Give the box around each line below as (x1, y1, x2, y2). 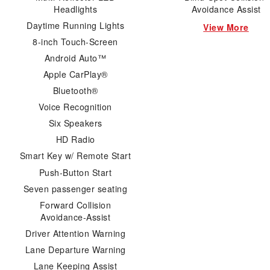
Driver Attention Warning (25, 227, 125, 239)
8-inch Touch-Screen (33, 35, 118, 48)
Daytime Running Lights (27, 19, 124, 31)
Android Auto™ (44, 51, 107, 64)
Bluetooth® (52, 84, 98, 97)
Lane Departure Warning (25, 243, 126, 256)
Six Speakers (48, 117, 102, 130)
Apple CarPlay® (43, 67, 108, 80)
